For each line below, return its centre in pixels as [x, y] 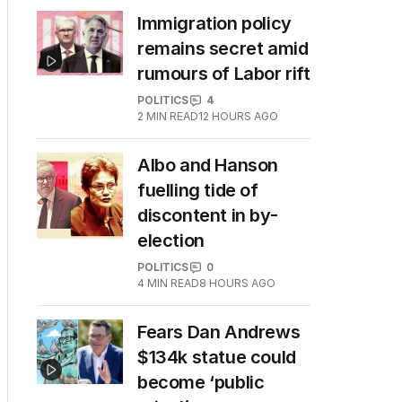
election [171, 240]
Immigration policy [214, 23]
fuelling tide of [198, 190]
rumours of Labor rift [224, 74]
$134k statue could [217, 357]
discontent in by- [208, 215]
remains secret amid [223, 48]
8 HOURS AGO [237, 283]
